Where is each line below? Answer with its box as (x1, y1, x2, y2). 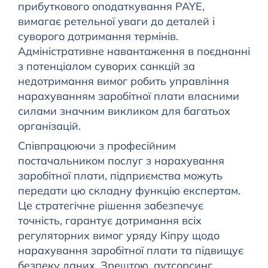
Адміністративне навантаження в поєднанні (17, 44, 250, 59)
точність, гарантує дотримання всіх (17, 214, 202, 228)
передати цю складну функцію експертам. (17, 184, 240, 198)
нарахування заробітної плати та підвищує (17, 243, 243, 258)
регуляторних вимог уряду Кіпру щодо (17, 229, 220, 243)
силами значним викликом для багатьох (17, 104, 230, 118)
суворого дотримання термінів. (17, 29, 178, 44)
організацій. (17, 119, 81, 133)
